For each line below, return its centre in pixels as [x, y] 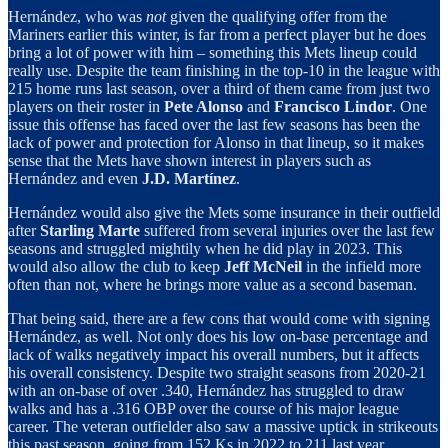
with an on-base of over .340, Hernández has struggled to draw [206, 391]
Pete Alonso [203, 107]
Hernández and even [75, 179]
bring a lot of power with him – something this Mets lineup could [212, 53]
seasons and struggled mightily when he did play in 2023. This [205, 249]
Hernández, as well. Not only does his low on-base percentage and [218, 337]
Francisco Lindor [333, 107]
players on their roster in [86, 107]
